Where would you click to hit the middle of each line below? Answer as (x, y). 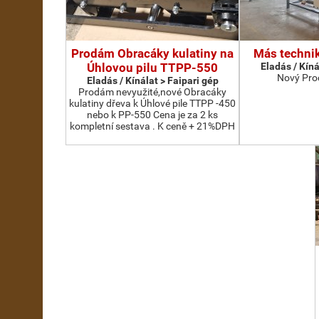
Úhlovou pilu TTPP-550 (152, 68)
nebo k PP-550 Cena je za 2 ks (152, 115)
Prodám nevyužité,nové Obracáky (152, 92)
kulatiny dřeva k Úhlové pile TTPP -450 (152, 103)
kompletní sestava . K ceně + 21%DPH (152, 126)
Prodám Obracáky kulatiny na (152, 53)
